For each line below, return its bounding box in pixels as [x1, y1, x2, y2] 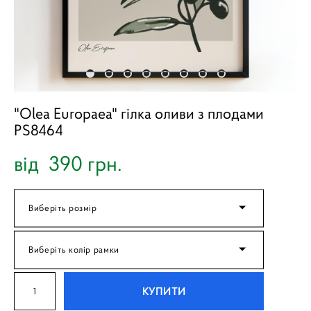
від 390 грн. [14, 151, 122, 176]
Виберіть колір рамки [28, 243, 119, 255]
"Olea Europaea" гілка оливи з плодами [14, 104, 264, 123]
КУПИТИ [142, 285, 187, 298]
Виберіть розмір [28, 201, 97, 214]
